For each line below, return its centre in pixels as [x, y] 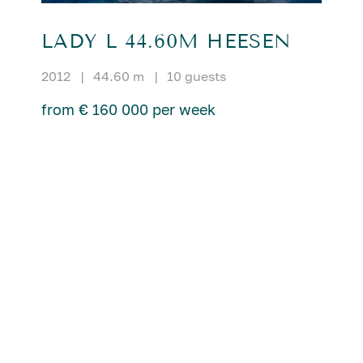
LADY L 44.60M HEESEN [166, 41]
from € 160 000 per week [128, 109]
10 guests [196, 76]
